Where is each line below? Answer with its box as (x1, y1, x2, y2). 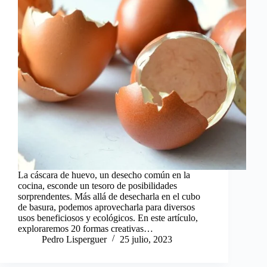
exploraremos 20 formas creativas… (18, 223, 153, 234)
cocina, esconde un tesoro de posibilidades (18, 180, 177, 191)
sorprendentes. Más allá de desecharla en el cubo (18, 191, 200, 201)
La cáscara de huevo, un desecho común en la (18, 169, 190, 180)
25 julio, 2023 (120, 234, 172, 244)
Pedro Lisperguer (42, 234, 107, 244)
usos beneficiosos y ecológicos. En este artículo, (18, 212, 198, 223)
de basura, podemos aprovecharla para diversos (18, 201, 195, 212)
